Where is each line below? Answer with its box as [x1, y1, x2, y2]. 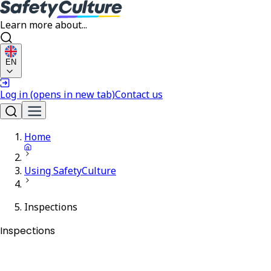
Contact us [115, 88, 163, 101]
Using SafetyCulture [24, 164, 116, 177]
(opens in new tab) [30, 88, 115, 101]
